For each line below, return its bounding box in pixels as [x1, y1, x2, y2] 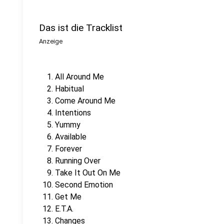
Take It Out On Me [55, 168, 120, 177]
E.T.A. [55, 204, 73, 213]
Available [55, 132, 86, 141]
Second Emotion [55, 180, 113, 189]
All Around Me [55, 72, 104, 81]
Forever [55, 144, 82, 153]
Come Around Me [55, 96, 115, 105]
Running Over [55, 156, 100, 165]
